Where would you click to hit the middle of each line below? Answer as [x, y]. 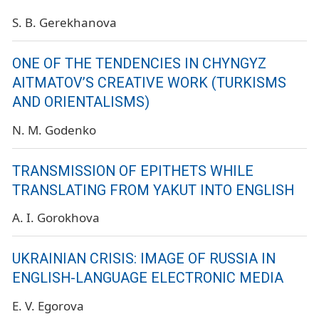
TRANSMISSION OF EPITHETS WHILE [133, 171]
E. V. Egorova [48, 306]
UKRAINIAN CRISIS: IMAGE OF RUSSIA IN [144, 259]
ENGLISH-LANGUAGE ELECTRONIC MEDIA [148, 278]
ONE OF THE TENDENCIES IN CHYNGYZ [139, 63]
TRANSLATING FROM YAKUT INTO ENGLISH [153, 190]
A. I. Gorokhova [56, 218]
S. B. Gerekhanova [64, 22]
